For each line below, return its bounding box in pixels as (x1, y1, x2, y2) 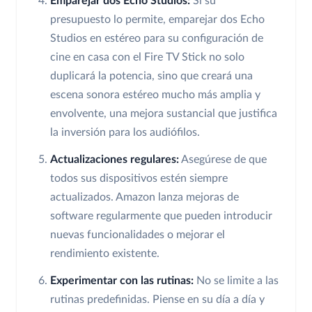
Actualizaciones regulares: (50, 154, 179, 166)
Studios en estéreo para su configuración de (50, 33, 263, 45)
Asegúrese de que (179, 154, 267, 166)
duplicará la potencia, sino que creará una (50, 70, 253, 82)
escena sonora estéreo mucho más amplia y (50, 89, 260, 101)
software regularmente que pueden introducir (50, 210, 272, 222)
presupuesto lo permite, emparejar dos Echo (50, 14, 265, 26)
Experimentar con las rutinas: (50, 275, 194, 287)
